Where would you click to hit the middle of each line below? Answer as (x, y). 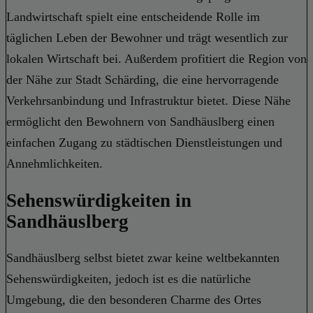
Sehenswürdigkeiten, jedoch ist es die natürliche (129, 278)
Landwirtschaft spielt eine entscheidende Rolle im (133, 17)
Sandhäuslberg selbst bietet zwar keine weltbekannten (143, 257)
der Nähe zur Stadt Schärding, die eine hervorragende (143, 80)
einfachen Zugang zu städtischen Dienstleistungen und (144, 143)
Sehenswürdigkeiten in (99, 200)
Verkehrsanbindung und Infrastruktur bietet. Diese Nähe (148, 101)
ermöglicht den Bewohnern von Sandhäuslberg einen (140, 122)
